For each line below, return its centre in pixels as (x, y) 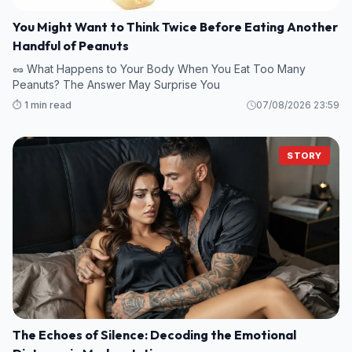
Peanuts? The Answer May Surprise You (116, 84)
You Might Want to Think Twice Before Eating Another (175, 26)
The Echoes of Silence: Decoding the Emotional (154, 335)
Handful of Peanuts (71, 45)
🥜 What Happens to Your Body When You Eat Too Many (159, 68)
